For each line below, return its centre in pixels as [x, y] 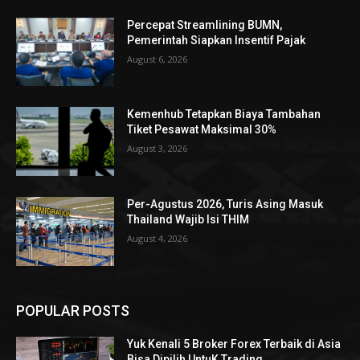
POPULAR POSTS [73, 310]
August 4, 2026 [157, 238]
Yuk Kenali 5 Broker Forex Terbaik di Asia [234, 344]
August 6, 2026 [157, 59]
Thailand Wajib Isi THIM [188, 219]
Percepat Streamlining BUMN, [205, 25]
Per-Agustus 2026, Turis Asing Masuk [225, 204]
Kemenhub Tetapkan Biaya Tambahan [224, 115]
